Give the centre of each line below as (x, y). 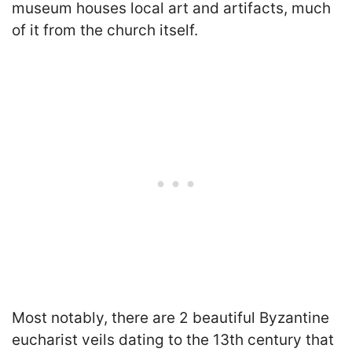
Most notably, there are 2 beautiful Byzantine (170, 318)
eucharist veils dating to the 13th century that (173, 340)
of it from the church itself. (105, 30)
